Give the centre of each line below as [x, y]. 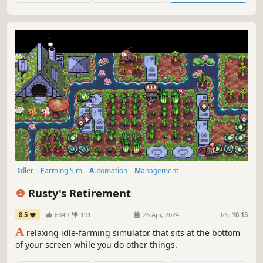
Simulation [110, 186]
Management [160, 170]
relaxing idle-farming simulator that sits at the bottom [132, 233]
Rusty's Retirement [78, 193]
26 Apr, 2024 [160, 215]
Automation [111, 170]
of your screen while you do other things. [96, 245]
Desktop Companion [53, 186]
